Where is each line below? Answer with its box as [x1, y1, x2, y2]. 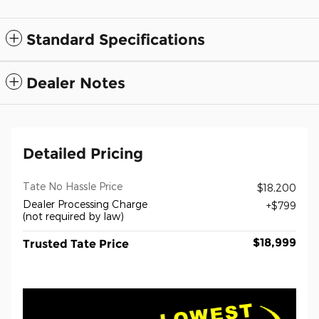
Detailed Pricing [23, 144, 143, 162]
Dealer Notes [26, 73, 125, 92]
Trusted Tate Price [23, 236, 129, 251]
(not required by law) [23, 209, 124, 222]
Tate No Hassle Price [23, 179, 122, 192]
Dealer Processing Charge [23, 197, 147, 210]
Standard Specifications [26, 30, 205, 48]
